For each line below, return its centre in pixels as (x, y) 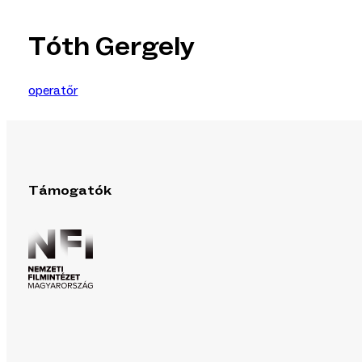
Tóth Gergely (112, 48)
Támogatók (70, 191)
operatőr (53, 90)
